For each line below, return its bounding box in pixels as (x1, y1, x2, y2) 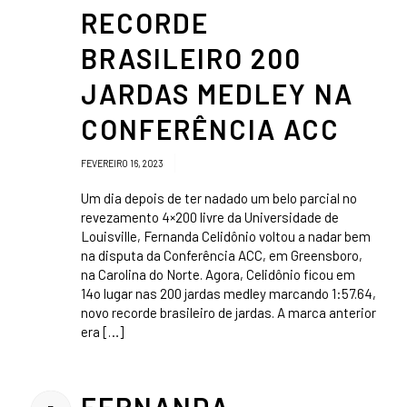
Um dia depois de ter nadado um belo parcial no (80, 190, 357, 207)
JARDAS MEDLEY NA (80, 77, 353, 111)
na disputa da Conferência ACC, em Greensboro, (80, 247, 362, 264)
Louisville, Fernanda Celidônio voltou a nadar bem (80, 228, 371, 245)
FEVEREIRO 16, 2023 (80, 157, 165, 170)
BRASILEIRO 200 (80, 42, 302, 75)
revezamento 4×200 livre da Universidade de (80, 209, 339, 226)
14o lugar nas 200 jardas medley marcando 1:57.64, (80, 285, 376, 303)
